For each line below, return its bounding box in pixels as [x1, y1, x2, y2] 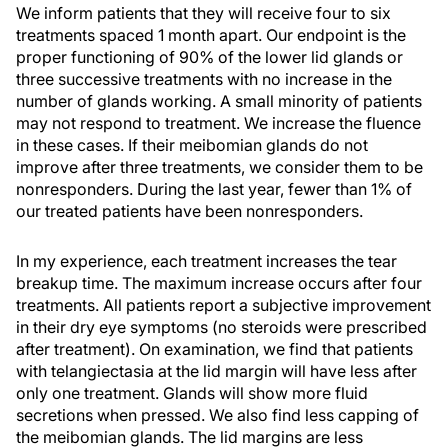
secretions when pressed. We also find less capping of [16, 405, 419, 425]
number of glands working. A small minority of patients [16, 91, 422, 111]
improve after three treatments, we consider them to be [16, 157, 423, 177]
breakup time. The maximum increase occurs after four [16, 273, 422, 293]
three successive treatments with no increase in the [16, 69, 392, 89]
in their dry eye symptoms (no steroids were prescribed [16, 317, 427, 337]
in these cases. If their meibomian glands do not [16, 135, 368, 155]
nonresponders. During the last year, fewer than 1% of [16, 179, 412, 199]
